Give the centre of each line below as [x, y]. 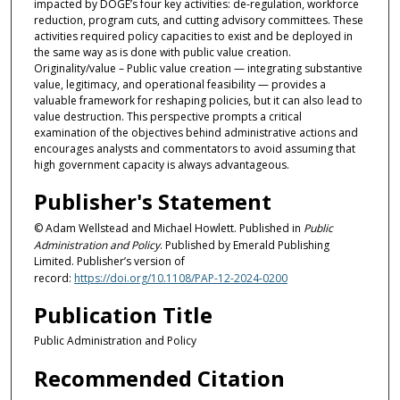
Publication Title [123, 315]
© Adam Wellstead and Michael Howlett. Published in [168, 229]
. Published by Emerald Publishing [244, 246]
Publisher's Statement [152, 202]
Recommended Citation [159, 378]
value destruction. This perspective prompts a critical [167, 116]
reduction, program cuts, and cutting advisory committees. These [198, 20]
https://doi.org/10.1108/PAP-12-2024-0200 [180, 279]
